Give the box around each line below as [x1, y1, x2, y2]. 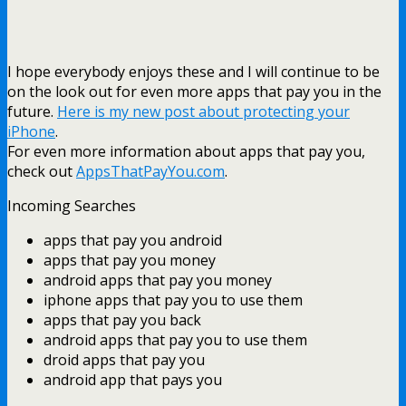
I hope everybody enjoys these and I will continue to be [7, 61, 380, 82]
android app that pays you [43, 369, 222, 390]
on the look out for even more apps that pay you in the [7, 81, 382, 101]
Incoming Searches [7, 195, 136, 216]
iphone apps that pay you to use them [43, 289, 303, 310]
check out [7, 160, 76, 181]
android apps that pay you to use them [43, 329, 307, 350]
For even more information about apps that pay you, [7, 140, 365, 161]
